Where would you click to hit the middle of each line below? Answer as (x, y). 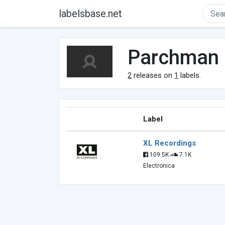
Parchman (174, 58)
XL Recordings (170, 143)
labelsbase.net (90, 14)
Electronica (159, 166)
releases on (153, 75)
